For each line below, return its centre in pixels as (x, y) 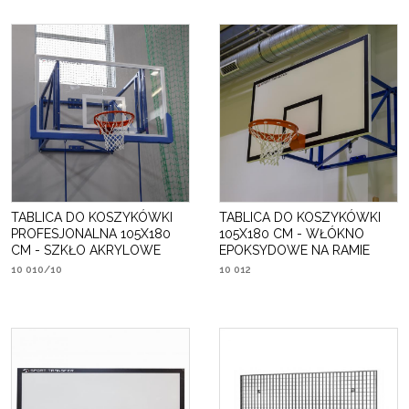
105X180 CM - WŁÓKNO (292, 234)
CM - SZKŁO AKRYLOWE (86, 250)
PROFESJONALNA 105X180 (91, 234)
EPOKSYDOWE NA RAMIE (294, 250)
